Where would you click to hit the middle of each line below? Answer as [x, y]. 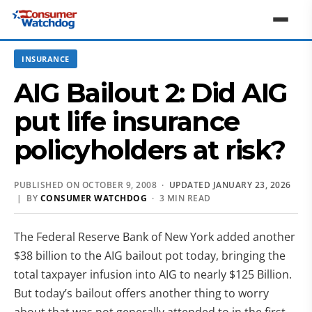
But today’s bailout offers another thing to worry [141, 293]
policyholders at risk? [150, 150]
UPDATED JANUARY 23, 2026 [230, 185]
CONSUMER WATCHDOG [93, 198]
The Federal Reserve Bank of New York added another [155, 237]
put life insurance [127, 122]
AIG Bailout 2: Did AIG [151, 93]
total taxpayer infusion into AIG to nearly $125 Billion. [154, 274]
